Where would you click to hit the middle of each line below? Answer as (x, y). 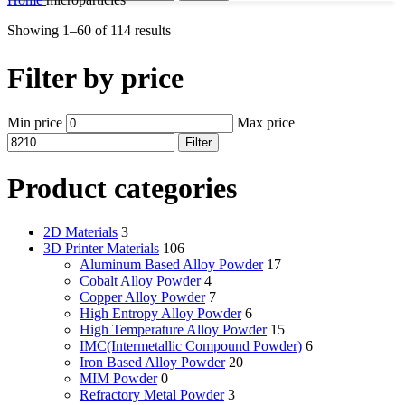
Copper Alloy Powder (142, 297)
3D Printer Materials (101, 249)
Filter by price (95, 78)
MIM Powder (118, 379)
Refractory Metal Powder (152, 395)
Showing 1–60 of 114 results (89, 30)
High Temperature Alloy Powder (173, 330)
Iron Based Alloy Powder (152, 363)
